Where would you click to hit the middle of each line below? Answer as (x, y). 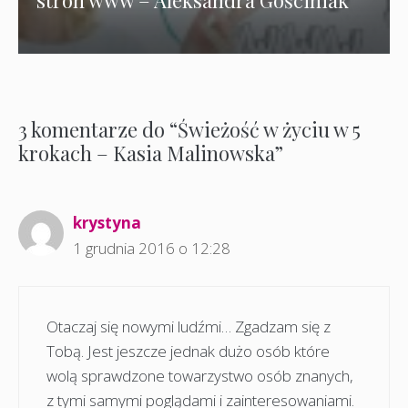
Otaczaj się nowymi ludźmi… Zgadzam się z (189, 326)
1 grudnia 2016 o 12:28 (152, 249)
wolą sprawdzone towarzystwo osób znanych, (200, 375)
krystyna (107, 223)
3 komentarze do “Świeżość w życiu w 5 (189, 130)
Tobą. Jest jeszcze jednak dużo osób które (188, 351)
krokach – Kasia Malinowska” (151, 153)
